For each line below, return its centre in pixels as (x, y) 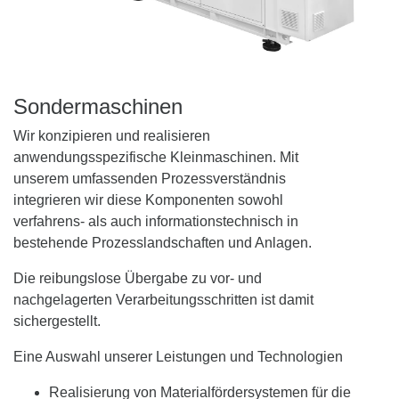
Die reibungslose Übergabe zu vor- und (138, 279)
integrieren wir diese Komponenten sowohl (148, 200)
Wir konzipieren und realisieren (112, 136)
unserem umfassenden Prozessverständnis (150, 179)
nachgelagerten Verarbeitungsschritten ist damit (163, 300)
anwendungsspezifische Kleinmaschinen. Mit (156, 158)
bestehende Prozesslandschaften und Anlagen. (163, 243)
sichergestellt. (57, 322)
